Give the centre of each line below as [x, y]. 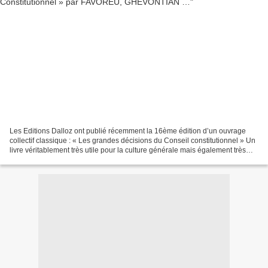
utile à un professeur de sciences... [66, 159]
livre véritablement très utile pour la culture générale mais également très [128, 150]
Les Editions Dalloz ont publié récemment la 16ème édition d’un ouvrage [128, 131]
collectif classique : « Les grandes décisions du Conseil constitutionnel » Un [133, 140]
